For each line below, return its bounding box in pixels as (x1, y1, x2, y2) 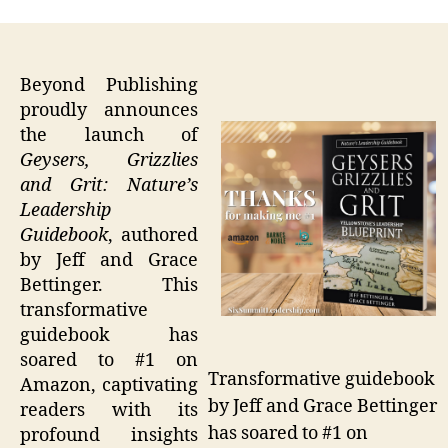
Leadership (20, 198, 111, 222)
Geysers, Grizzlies (20, 148, 198, 172)
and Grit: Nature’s (20, 173, 198, 197)
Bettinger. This (20, 273, 198, 297)
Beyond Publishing (20, 73, 198, 97)
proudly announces (20, 98, 198, 122)
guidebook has (20, 323, 198, 347)
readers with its (20, 398, 198, 422)
